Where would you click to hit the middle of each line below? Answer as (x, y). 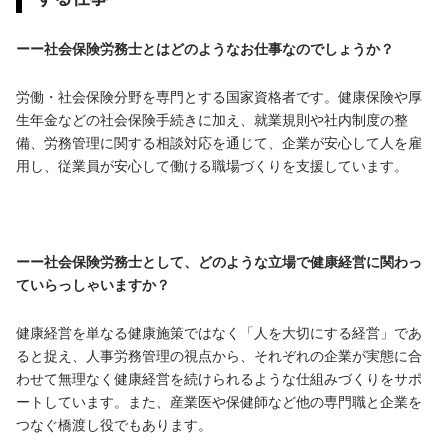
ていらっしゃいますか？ (93, 284)
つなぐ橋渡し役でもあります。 (114, 424)
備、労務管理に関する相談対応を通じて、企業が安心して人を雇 (219, 142)
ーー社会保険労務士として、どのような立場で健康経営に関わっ (219, 261)
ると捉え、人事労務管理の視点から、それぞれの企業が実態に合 (219, 355)
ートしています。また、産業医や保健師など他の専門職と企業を (219, 401)
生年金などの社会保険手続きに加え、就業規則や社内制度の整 (212, 119)
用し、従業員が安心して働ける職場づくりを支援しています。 (212, 165)
